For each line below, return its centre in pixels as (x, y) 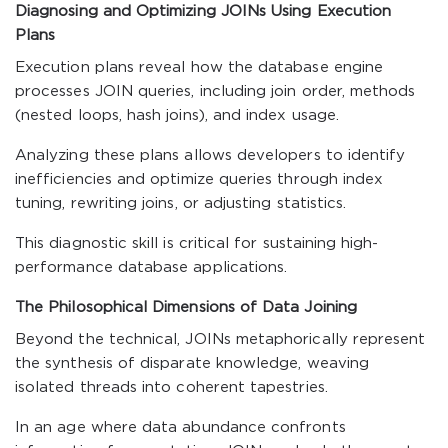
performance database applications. (151, 267)
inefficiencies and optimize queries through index (199, 179)
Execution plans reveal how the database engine (199, 67)
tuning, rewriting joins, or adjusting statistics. (181, 203)
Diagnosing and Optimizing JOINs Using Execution (203, 11)
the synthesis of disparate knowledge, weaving (192, 363)
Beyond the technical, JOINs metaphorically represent (220, 339)
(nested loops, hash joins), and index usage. (177, 115)
